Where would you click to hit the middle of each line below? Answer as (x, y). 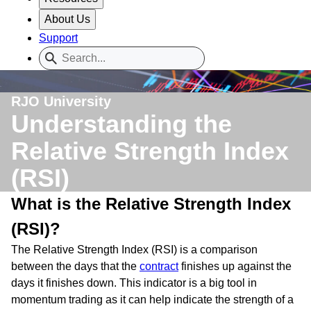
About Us (67, 19)
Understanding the (121, 124)
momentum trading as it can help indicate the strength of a (152, 299)
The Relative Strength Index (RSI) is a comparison (134, 249)
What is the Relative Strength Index (151, 203)
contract (159, 266)
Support (58, 37)
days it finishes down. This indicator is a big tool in (134, 283)
